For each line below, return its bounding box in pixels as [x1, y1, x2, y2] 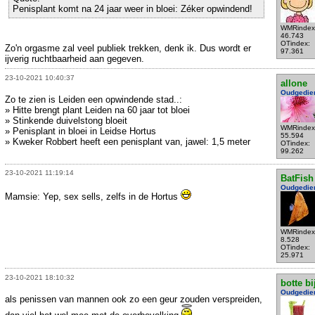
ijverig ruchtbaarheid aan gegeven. [5, 53, 144, 64]
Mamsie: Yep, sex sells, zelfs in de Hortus [5, 191, 181, 202]
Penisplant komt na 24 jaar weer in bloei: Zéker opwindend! [13, 3, 252, 14]
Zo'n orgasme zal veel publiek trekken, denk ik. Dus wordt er [5, 42, 251, 53]
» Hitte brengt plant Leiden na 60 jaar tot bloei [5, 104, 190, 115]
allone [280, 77, 307, 89]
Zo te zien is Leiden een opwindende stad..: [5, 94, 182, 105]
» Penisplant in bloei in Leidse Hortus [5, 125, 156, 136]
